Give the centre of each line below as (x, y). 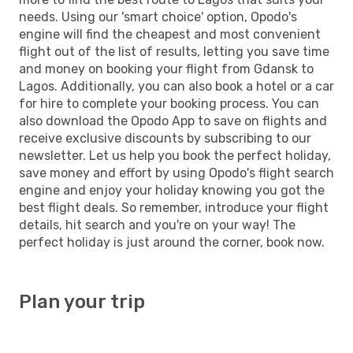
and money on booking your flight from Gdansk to (166, 69)
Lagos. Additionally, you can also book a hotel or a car (176, 86)
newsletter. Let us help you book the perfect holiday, (175, 155)
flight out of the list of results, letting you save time (174, 51)
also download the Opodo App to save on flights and (173, 121)
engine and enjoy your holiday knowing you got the (172, 190)
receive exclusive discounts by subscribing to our (165, 138)
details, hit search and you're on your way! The (157, 225)
